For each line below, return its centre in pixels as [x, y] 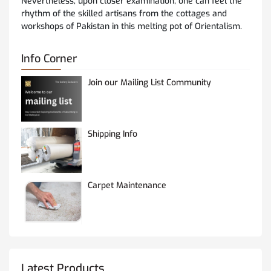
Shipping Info [113, 134]
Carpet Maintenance [127, 186]
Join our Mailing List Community [149, 83]
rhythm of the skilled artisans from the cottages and [124, 14]
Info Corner [49, 59]
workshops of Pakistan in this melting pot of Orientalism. [133, 27]
